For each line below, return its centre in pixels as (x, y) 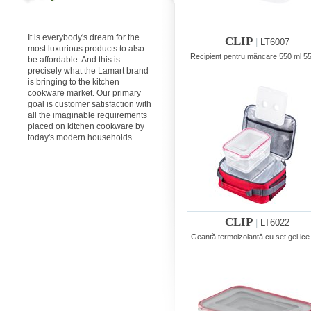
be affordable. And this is (74, 60)
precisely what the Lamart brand (88, 71)
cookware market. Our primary (84, 93)
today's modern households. (81, 137)
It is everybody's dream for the (84, 37)
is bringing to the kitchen (74, 82)
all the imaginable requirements (87, 115)
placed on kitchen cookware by (86, 126)
